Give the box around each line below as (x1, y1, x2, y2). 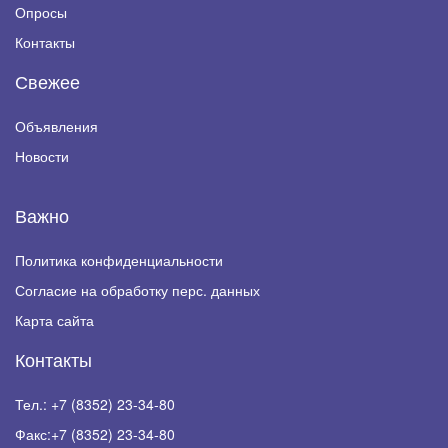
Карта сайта (15, 310, 94, 331)
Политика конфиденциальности (15, 250, 223, 271)
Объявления (15, 116, 98, 137)
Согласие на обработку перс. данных (15, 280, 260, 301)
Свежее (15, 68, 80, 95)
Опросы (15, 2, 67, 23)
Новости (15, 146, 69, 167)
